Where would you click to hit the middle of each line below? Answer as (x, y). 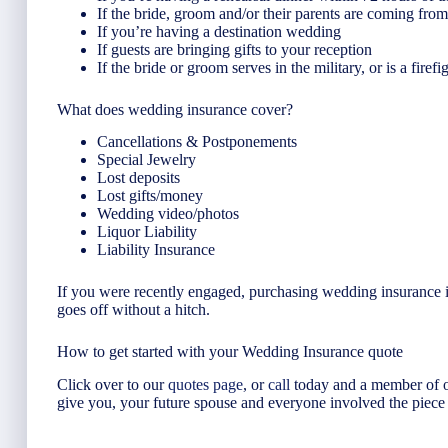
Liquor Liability (147, 232)
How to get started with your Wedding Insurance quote (230, 352)
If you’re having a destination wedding (219, 31)
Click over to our (112, 385)
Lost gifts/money (150, 196)
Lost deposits (138, 178)
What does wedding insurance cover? (175, 109)
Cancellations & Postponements (197, 142)
